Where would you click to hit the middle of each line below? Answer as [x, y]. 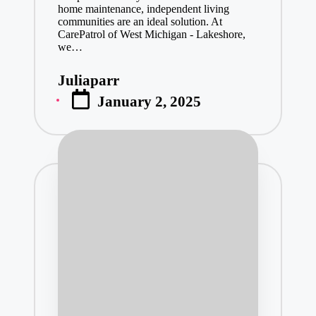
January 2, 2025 [150, 101]
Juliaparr [88, 80]
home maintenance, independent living [143, 8]
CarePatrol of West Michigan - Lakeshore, [151, 34]
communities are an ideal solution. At [140, 21]
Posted [78, 87]
